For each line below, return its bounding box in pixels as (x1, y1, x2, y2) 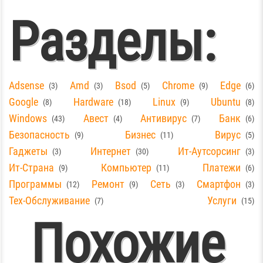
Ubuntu (211, 96, 241, 108)
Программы (9, 178, 62, 190)
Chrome (162, 79, 194, 92)
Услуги (207, 194, 237, 207)
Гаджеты (9, 145, 48, 157)
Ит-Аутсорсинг (178, 145, 241, 157)
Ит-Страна (9, 161, 54, 174)
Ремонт (92, 178, 124, 190)
